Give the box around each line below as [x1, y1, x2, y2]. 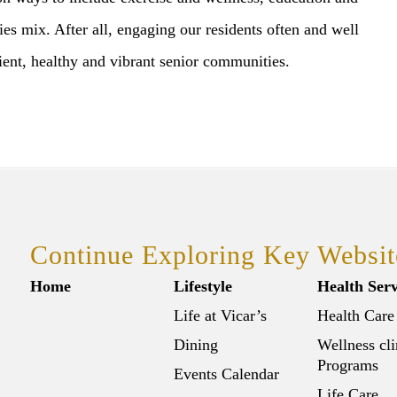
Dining [174, 336, 218, 354]
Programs [317, 356, 378, 375]
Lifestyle [174, 277, 232, 296]
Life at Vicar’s [174, 307, 267, 325]
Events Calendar [174, 365, 279, 384]
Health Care [317, 307, 394, 325]
